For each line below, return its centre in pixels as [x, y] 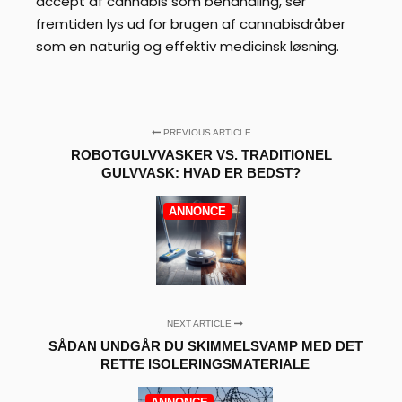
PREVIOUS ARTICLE [205, 132]
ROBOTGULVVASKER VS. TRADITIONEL [201, 154]
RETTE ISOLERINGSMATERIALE [205, 363]
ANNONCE [197, 211]
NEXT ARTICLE [201, 323]
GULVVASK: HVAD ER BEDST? [201, 172]
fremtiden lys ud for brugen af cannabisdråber [191, 23]
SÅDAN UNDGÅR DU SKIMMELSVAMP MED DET [205, 345]
